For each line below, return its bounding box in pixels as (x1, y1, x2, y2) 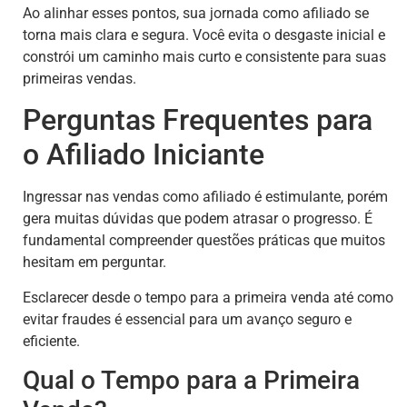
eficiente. (23, 332, 80, 350)
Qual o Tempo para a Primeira (23, 364, 360, 395)
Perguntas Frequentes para (23, 103, 372, 138)
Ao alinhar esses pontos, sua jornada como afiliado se (23, 4, 369, 22)
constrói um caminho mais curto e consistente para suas (23, 47, 386, 65)
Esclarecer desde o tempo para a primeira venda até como (23, 288, 393, 306)
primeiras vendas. (23, 69, 136, 87)
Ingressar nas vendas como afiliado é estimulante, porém (23, 188, 388, 206)
